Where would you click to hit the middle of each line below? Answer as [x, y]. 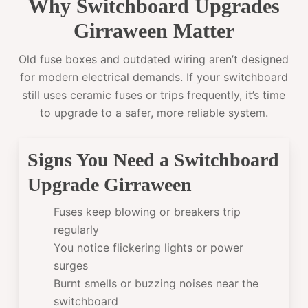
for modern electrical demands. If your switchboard [154, 77]
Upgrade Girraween [110, 184]
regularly [77, 229]
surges [71, 265]
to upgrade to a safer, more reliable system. [154, 113]
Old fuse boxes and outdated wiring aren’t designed [154, 59]
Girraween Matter [154, 31]
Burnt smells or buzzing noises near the [156, 283]
